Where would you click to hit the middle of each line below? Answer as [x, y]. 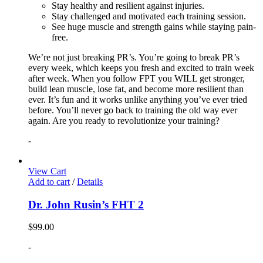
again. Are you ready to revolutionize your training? [124, 120]
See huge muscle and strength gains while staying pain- [154, 26]
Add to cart [49, 181]
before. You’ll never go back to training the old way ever [133, 110]
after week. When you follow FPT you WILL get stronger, [136, 78]
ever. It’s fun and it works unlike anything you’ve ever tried [138, 99]
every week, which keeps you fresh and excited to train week [141, 68]
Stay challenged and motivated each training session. [149, 16]
